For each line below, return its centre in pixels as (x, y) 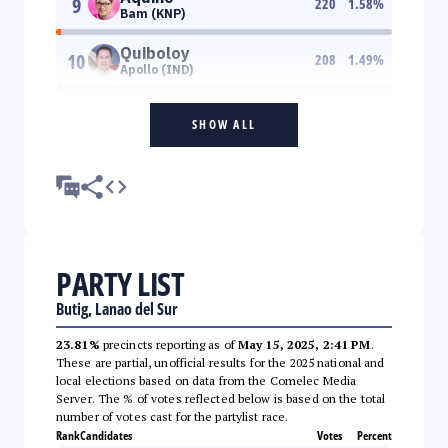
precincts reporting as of (168, 344)
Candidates (106, 435)
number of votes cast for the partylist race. (172, 416)
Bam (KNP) (152, 13)
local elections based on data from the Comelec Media (206, 380)
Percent (374, 435)
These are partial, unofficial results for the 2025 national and (220, 362)
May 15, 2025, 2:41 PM (304, 344)
